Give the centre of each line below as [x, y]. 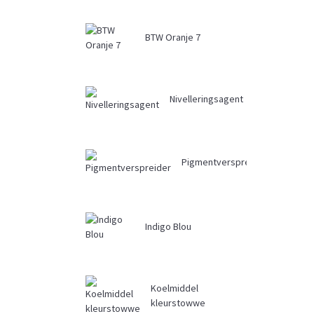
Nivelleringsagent [206, 99]
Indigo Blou [168, 226]
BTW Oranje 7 [173, 37]
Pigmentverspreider [224, 162]
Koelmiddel [175, 288]
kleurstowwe [178, 303]
